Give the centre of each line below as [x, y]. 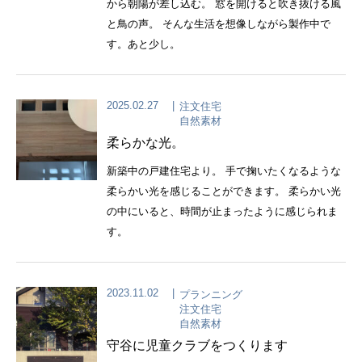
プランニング [211, 294]
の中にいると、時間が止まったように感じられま [222, 211]
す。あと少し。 [143, 44]
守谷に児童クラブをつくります [197, 345]
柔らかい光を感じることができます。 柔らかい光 [224, 191]
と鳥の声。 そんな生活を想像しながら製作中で [219, 23]
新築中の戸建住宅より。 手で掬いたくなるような [224, 171]
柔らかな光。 [145, 143]
